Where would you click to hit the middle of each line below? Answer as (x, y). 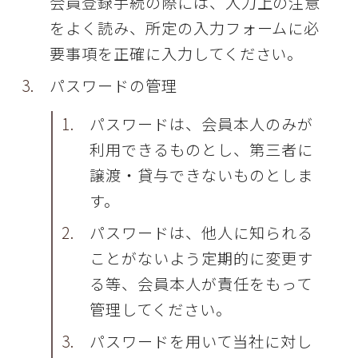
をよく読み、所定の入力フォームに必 (185, 28)
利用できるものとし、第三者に (201, 149)
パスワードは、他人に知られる (201, 232)
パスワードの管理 (113, 85)
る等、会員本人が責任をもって (201, 283)
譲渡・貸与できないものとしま (201, 175)
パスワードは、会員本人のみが (201, 123)
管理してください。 (161, 309)
